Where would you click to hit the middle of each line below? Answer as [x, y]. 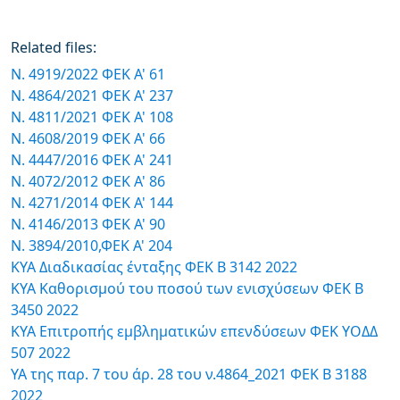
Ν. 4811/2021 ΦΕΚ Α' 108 [92, 117]
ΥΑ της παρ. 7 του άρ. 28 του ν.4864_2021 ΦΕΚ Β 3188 [189, 374]
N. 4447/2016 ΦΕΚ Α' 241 [92, 160]
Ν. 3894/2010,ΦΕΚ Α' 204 [92, 246]
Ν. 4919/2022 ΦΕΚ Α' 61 [88, 74]
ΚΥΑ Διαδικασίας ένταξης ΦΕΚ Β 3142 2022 [154, 267]
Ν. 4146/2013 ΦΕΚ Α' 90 [88, 224]
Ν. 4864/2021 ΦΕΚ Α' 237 [92, 96]
